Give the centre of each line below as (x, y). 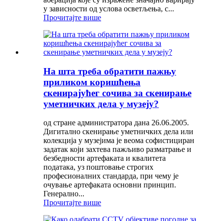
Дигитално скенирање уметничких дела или (118, 132)
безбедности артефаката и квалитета (105, 158)
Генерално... (64, 194)
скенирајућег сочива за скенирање (117, 93)
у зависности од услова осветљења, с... (109, 8)
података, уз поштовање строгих (98, 167)
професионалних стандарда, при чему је (111, 176)
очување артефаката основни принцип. (110, 185)
